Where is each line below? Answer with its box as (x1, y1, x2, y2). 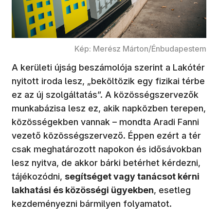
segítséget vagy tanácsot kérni (65, 171, 200, 182)
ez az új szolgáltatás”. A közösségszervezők (12, 89, 199, 100)
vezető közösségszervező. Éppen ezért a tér (12, 130, 201, 141)
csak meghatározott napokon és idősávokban (12, 144, 201, 154)
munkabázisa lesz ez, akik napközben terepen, (12, 103, 206, 113)
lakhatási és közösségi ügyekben (12, 184, 154, 195)
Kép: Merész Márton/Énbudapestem (74, 43, 206, 54)
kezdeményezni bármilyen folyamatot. (12, 198, 172, 209)
